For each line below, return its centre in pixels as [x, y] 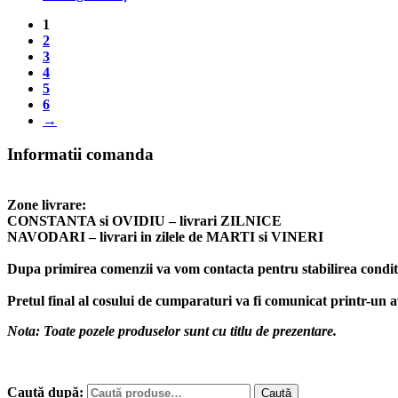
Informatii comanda [80, 155]
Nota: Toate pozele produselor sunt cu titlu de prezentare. [172, 331]
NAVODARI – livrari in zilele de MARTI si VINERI [165, 237]
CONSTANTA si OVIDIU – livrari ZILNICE [144, 221]
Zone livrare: [47, 205]
